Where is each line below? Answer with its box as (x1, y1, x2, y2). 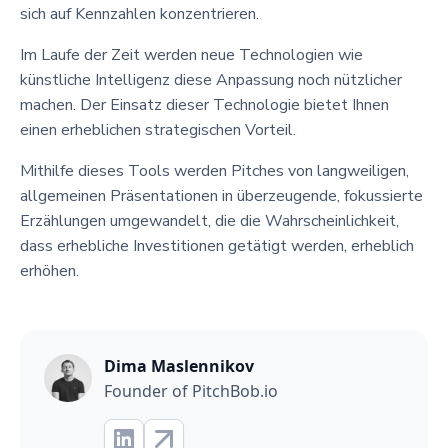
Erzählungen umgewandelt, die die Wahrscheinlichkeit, (20, 209, 399, 232)
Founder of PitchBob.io (104, 379, 278, 402)
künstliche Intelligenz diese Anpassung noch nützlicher (20, 68, 402, 91)
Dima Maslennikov (104, 354, 254, 377)
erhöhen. (20, 259, 79, 282)
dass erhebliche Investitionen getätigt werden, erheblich (20, 234, 414, 257)
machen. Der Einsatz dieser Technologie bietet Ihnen (20, 93, 389, 116)
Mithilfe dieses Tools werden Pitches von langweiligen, (20, 159, 409, 182)
